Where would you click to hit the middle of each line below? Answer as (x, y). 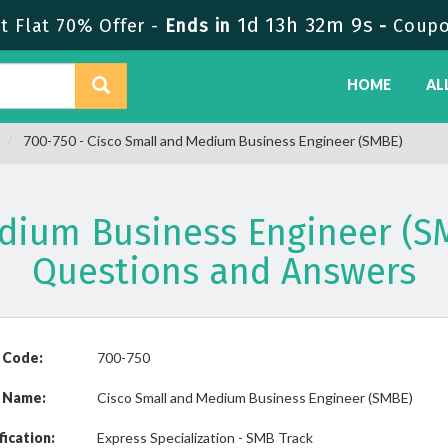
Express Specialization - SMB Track (205, 437)
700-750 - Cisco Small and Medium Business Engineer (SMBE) (211, 140)
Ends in (198, 26)
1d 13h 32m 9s (305, 25)
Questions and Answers (224, 272)
